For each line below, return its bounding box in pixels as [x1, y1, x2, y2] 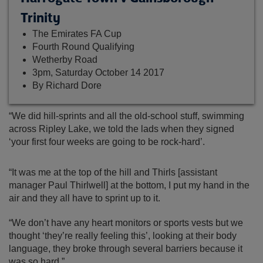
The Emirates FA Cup [32, 29, 122, 39]
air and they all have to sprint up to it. [9, 193, 160, 203]
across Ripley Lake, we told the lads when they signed [9, 124, 234, 134]
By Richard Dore [32, 80, 102, 90]
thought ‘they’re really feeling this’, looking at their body [9, 231, 237, 241]
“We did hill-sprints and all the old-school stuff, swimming [9, 111, 244, 121]
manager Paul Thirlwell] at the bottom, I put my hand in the [9, 180, 249, 190]
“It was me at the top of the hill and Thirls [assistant [9, 167, 217, 177]
